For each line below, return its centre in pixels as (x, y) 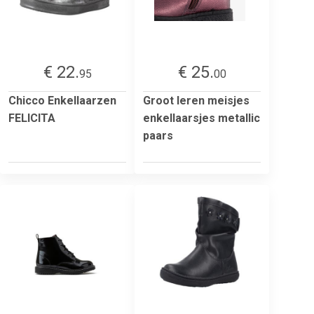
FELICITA (32, 118)
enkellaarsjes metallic (202, 118)
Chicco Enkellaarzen (62, 100)
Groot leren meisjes (196, 100)
